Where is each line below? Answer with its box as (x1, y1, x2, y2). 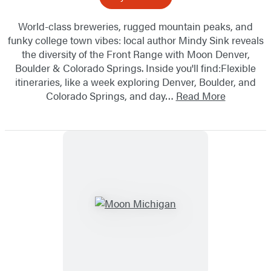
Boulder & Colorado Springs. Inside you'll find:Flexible (15, 60, 256, 76)
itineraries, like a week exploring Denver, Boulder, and (15, 74, 256, 90)
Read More (175, 88, 226, 103)
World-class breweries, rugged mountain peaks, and (18, 19, 253, 34)
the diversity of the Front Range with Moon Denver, (21, 47, 250, 62)
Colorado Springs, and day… (45, 88, 176, 103)
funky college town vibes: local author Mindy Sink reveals (7, 33, 264, 48)
